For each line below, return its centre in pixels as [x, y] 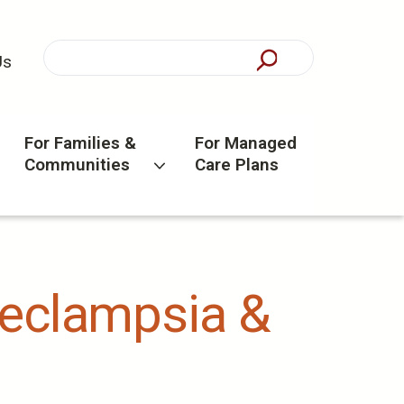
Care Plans [237, 165]
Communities [77, 165]
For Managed [246, 143]
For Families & [80, 143]
